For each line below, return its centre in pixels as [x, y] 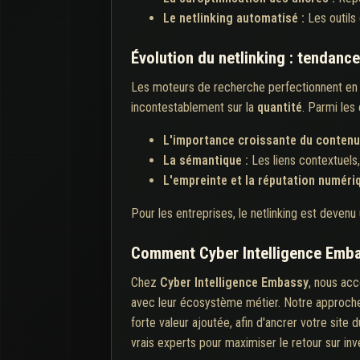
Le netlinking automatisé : [235, 18]
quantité [280, 107]
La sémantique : [207, 160]
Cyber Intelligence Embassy [234, 282]
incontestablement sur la [194, 107]
